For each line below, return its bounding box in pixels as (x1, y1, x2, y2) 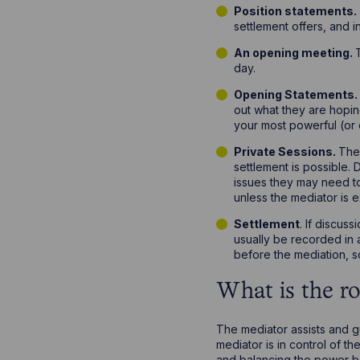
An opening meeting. (234, 46, 356, 60)
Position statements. (234, 4, 358, 18)
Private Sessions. (234, 145, 339, 159)
